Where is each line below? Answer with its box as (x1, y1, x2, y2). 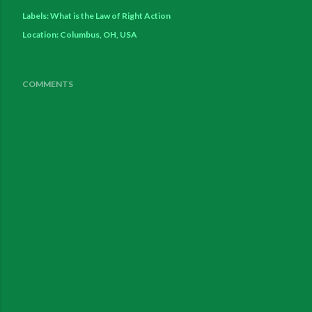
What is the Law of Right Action (50, 10, 171, 22)
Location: (22, 29, 60, 40)
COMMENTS (22, 79, 73, 90)
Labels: (22, 10, 49, 22)
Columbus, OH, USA (60, 29, 137, 40)
